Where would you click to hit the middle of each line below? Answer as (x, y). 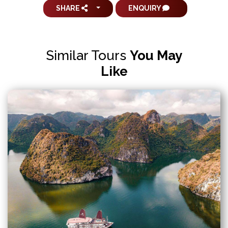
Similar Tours (86, 55)
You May (156, 55)
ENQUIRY (145, 8)
